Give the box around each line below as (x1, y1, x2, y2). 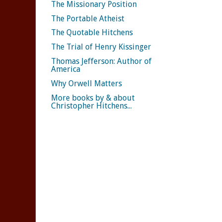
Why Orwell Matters (51, 78, 122, 88)
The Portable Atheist (51, 13, 124, 23)
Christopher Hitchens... (51, 101, 132, 111)
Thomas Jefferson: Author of (51, 56, 152, 66)
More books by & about (51, 93, 135, 103)
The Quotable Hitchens (51, 28, 133, 38)
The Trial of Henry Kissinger (51, 42, 151, 52)
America (51, 64, 80, 74)
